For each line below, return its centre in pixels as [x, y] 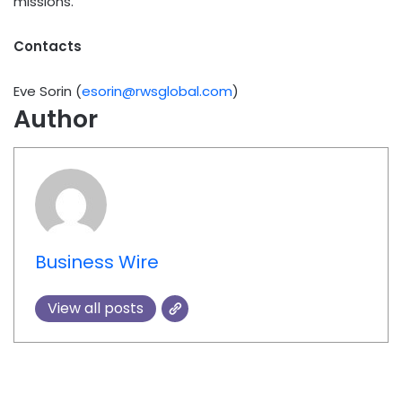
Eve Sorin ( [48, 91]
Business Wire [96, 262]
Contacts [48, 46]
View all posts [95, 308]
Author [56, 118]
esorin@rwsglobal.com [157, 91]
